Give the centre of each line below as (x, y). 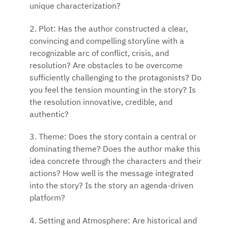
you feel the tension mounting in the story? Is (113, 90)
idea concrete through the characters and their (116, 162)
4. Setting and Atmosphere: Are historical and (113, 222)
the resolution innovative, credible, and (101, 103)
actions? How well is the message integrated (111, 174)
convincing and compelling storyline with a (107, 41)
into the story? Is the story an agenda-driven (111, 187)
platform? (47, 199)
